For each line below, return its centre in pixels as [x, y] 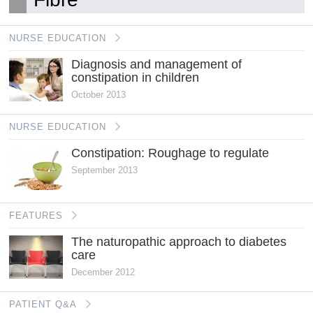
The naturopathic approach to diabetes [179, 242]
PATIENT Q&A [43, 304]
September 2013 [104, 170]
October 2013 [99, 95]
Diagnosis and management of [156, 64]
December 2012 [103, 272]
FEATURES [36, 216]
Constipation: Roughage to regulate [170, 153]
